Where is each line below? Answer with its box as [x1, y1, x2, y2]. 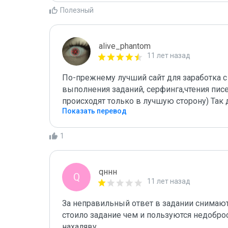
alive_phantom [99, 41, 151, 51]
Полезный [60, 6, 94, 14]
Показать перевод [62, 107, 127, 115]
